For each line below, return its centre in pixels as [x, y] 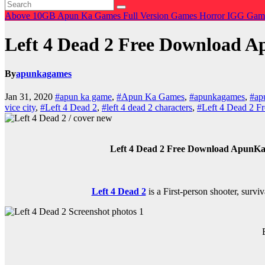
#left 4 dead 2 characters [147, 108]
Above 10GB [31, 16]
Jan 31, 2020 [30, 97]
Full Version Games [161, 16]
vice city [20, 108]
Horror [213, 16]
